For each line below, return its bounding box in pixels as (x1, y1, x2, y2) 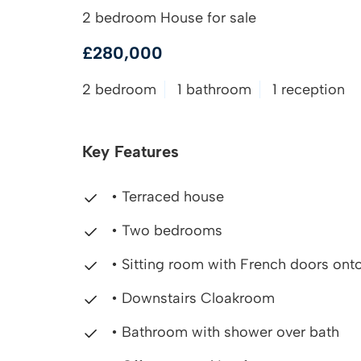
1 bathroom (177, 81, 251, 98)
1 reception (272, 81, 345, 98)
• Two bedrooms (107, 222, 222, 239)
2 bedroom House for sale (82, 9, 256, 27)
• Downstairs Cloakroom (107, 289, 275, 307)
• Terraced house (107, 188, 224, 205)
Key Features (82, 142, 179, 161)
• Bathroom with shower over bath (107, 323, 339, 341)
